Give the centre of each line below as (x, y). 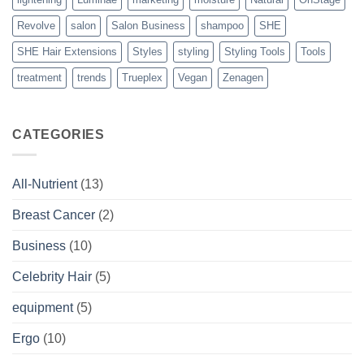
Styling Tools (255, 51)
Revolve (36, 25)
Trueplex (142, 77)
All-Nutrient (45, 184)
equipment (43, 307)
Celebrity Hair (52, 276)
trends (92, 77)
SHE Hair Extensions (67, 51)
